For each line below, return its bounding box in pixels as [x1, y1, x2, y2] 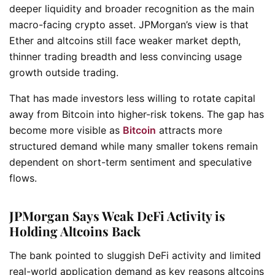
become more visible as [9, 123, 123, 136]
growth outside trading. [9, 66, 118, 79]
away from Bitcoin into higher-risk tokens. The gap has [9, 107, 264, 120]
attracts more [156, 123, 222, 136]
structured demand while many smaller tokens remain [9, 139, 258, 152]
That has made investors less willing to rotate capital [9, 91, 255, 104]
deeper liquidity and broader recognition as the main [9, 2, 254, 15]
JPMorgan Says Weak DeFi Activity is [9, 207, 225, 225]
